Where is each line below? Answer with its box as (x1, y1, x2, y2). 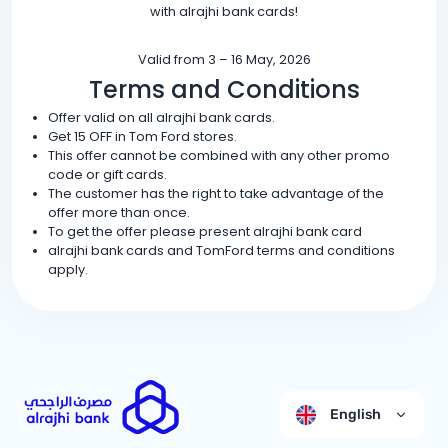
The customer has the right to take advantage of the (48, 185, 384, 202)
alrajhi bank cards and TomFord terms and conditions (48, 242, 395, 259)
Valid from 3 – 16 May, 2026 (137, 51, 311, 68)
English (329, 406, 381, 423)
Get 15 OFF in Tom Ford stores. (48, 128, 237, 145)
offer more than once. (48, 204, 190, 221)
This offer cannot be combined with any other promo (48, 147, 390, 164)
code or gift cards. (48, 166, 167, 183)
